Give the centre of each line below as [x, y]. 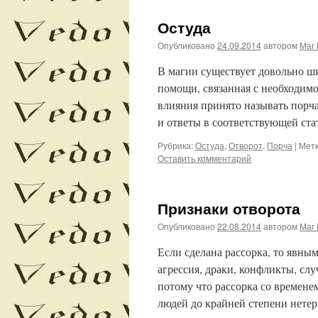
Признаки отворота [229, 208]
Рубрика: [175, 145]
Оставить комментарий [204, 158]
